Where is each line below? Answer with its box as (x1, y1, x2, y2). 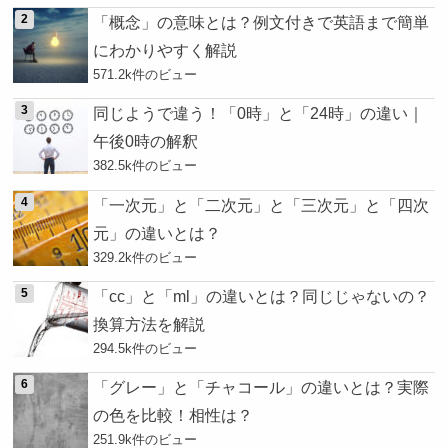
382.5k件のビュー (93, 158, 198, 174)
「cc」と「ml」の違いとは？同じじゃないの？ (93, 287, 431, 306)
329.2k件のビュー (93, 249, 198, 265)
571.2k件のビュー (93, 67, 198, 82)
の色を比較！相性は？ (93, 406, 254, 425)
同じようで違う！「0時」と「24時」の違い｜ (93, 104, 425, 123)
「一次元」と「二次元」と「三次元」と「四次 (93, 195, 430, 214)
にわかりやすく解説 (93, 41, 238, 59)
